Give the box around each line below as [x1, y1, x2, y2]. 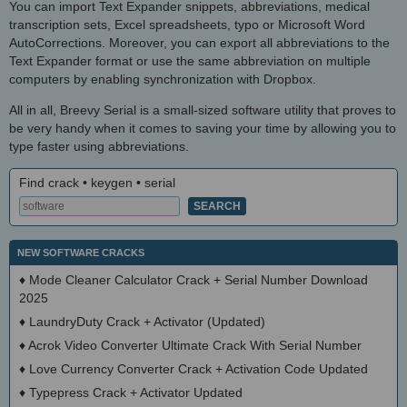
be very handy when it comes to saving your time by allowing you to [9, 120, 396, 135]
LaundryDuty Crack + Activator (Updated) [29, 313, 265, 329]
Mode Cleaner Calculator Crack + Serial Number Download [29, 272, 368, 287]
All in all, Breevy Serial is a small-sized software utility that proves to [9, 102, 396, 117]
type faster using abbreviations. [9, 138, 189, 154]
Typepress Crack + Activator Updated [29, 384, 243, 400]
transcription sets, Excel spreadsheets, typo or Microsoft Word [9, 16, 365, 32]
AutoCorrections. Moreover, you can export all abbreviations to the [9, 35, 390, 50]
